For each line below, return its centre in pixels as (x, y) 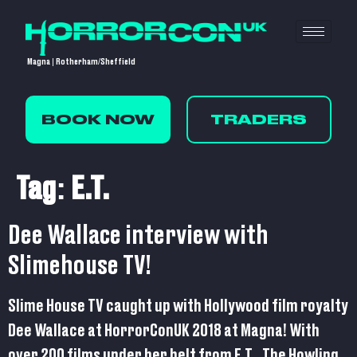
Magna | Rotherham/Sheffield (82, 61)
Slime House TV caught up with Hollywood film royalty (178, 307)
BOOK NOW (98, 120)
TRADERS (259, 120)
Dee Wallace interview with (138, 236)
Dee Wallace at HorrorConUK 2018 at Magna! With (164, 331)
